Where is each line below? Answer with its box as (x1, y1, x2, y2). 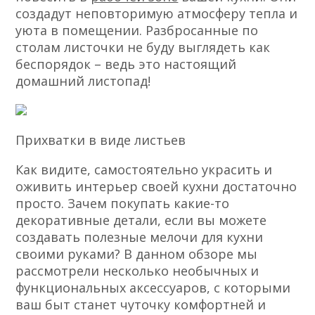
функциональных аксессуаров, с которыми (15, 279, 291, 297)
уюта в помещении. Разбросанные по (15, 22, 259, 39)
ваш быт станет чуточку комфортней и (15, 296, 266, 314)
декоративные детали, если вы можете (15, 212, 267, 229)
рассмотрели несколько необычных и (15, 262, 259, 280)
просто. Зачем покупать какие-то (15, 195, 230, 212)
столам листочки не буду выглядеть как (15, 39, 271, 56)
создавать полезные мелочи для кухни (15, 229, 264, 246)
